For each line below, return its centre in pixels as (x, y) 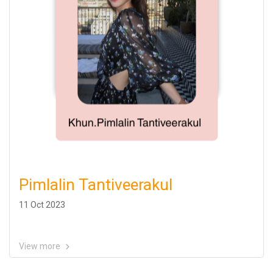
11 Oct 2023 (42, 205)
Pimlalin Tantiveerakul (96, 185)
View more (41, 246)
